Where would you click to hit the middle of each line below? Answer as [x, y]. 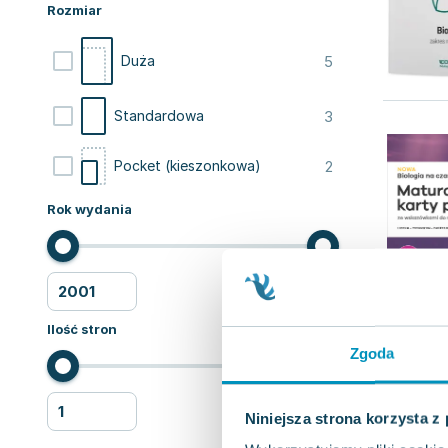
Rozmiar [74, 10]
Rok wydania [89, 209]
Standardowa [159, 115]
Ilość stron [82, 329]
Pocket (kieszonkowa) [187, 165]
